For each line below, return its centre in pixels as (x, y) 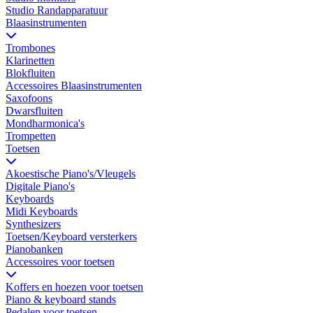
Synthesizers (33, 224)
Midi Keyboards (42, 212)
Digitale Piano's (40, 187)
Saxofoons (29, 99)
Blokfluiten (30, 73)
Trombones (30, 48)
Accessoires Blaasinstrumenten (74, 86)
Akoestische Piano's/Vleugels (71, 174)
